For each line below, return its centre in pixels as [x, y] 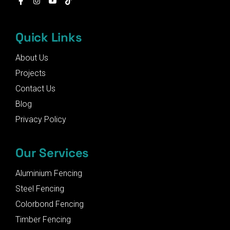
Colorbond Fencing [50, 204]
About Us [32, 58]
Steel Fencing [40, 189]
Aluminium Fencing [49, 173]
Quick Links [49, 37]
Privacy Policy [41, 119]
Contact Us [35, 89]
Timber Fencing [43, 219]
